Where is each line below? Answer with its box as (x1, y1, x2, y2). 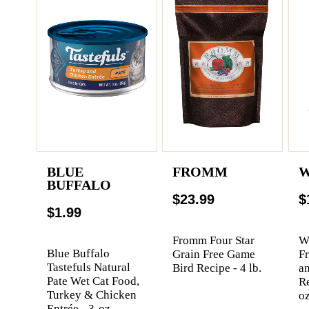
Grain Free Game (172, 247, 256, 261)
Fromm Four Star (172, 233, 255, 247)
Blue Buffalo (46, 246, 110, 260)
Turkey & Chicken (46, 288, 137, 301)
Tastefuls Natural (46, 260, 130, 274)
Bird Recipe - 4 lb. (172, 261, 262, 275)
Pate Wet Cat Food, (46, 274, 139, 288)
